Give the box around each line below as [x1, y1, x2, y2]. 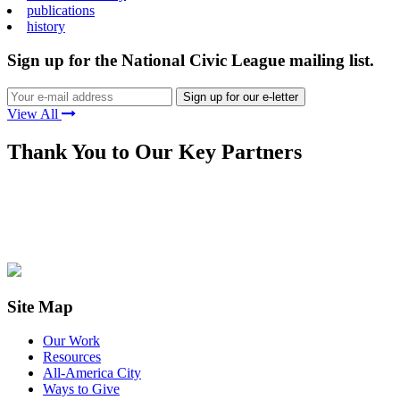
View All [7, 105, 62, 121]
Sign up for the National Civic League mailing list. [7, 51, 374, 71]
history [27, 18, 65, 34]
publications [27, 2, 95, 18]
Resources [43, 349, 101, 365]
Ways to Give [43, 381, 120, 397]
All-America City [43, 365, 141, 381]
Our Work [43, 333, 100, 349]
